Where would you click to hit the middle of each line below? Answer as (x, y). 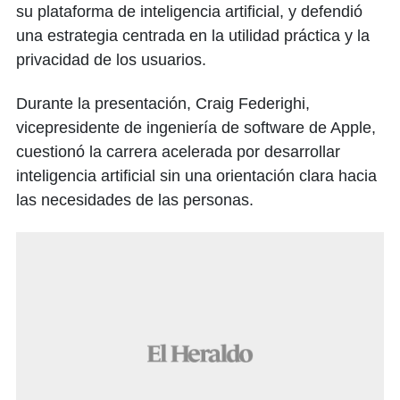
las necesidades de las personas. (135, 200)
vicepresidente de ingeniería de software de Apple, (196, 128)
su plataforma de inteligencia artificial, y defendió (189, 12)
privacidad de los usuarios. (111, 60)
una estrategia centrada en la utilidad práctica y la (193, 36)
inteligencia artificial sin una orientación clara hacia (196, 176)
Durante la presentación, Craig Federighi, (163, 104)
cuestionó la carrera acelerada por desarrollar (178, 152)
